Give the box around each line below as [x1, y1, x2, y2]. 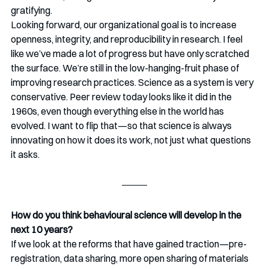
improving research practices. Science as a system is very [11, 76, 255, 88]
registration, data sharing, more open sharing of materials [11, 252, 250, 264]
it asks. [11, 148, 40, 160]
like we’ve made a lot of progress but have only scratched [11, 47, 251, 59]
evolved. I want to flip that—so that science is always [11, 119, 234, 131]
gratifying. [11, 4, 52, 16]
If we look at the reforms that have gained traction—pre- [11, 237, 247, 250]
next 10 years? [11, 223, 73, 235]
